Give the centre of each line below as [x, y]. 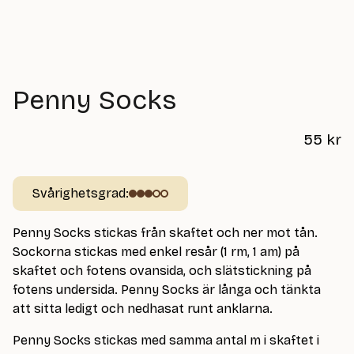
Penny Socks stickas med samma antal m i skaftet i [166, 340]
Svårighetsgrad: [81, 193]
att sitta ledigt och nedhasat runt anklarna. [143, 308]
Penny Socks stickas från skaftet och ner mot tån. [165, 232]
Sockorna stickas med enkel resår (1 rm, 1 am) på [156, 251]
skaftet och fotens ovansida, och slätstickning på [162, 270]
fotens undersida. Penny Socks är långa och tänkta [167, 289]
